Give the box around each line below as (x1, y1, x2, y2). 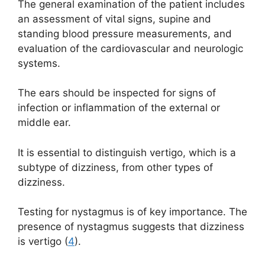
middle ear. (18, 117, 74, 129)
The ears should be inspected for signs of (18, 87, 216, 99)
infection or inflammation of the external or (18, 102, 220, 114)
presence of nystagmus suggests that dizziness (18, 221, 244, 233)
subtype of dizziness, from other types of (18, 161, 213, 173)
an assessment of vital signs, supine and (18, 12, 211, 25)
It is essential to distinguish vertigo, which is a (18, 146, 236, 159)
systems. (18, 57, 63, 69)
